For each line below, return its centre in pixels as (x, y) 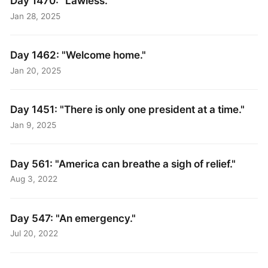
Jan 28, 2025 (36, 16)
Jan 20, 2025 (36, 70)
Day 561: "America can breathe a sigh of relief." (123, 164)
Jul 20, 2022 (34, 234)
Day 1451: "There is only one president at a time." (128, 109)
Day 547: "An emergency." (73, 218)
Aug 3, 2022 (34, 179)
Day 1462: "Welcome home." (78, 55)
